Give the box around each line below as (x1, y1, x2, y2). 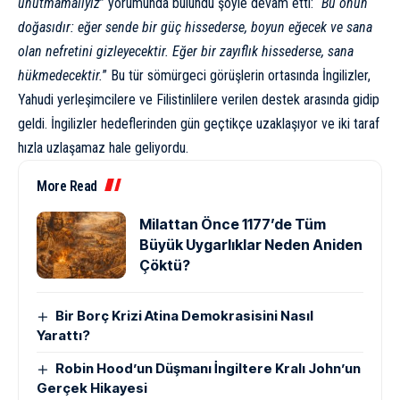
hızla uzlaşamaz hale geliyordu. (18, 139, 188, 157)
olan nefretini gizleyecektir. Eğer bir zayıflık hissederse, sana (18, 43, 354, 61)
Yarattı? (37, 327, 90, 345)
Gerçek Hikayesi (37, 379, 147, 397)
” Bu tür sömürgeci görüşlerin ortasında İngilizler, (103, 67, 371, 85)
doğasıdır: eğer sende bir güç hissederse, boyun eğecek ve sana (18, 19, 372, 37)
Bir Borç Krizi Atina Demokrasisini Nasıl (55, 307, 314, 325)
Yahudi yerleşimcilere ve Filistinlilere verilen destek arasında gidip (18, 91, 379, 109)
